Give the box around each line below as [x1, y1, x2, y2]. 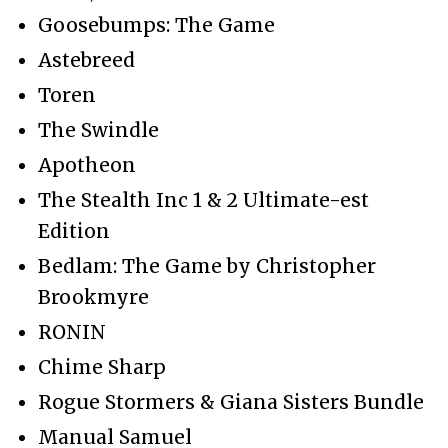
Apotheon [38, 152, 136, 177]
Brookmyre [38, 284, 149, 309]
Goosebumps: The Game [38, 12, 275, 37]
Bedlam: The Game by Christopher [38, 253, 376, 278]
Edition [38, 218, 110, 243]
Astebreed [38, 47, 135, 72]
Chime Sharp [38, 354, 166, 379]
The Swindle [38, 117, 159, 142]
